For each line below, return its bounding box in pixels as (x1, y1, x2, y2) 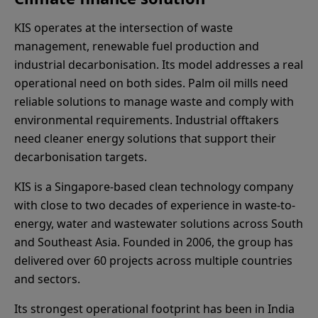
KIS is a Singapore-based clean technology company (14, 179, 293, 194)
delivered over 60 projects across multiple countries (14, 253, 292, 268)
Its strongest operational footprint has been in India (14, 301, 295, 317)
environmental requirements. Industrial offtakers (14, 112, 279, 128)
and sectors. (14, 271, 80, 287)
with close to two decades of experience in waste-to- (14, 197, 295, 213)
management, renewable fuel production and (14, 38, 259, 54)
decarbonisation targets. (14, 149, 147, 165)
